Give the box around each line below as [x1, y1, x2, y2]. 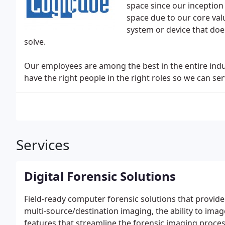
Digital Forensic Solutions [24, 168, 176, 184]
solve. [24, 36, 46, 47]
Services [16, 135, 69, 154]
